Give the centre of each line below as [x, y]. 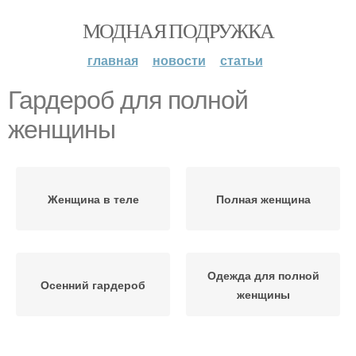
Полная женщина [263, 199]
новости [179, 60]
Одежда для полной [263, 275]
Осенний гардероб [93, 284]
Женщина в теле [93, 199]
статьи [241, 60]
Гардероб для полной [128, 100]
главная [112, 60]
